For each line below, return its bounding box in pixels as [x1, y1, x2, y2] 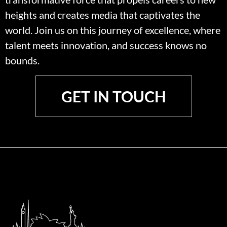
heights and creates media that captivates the [5, 9, 200, 21]
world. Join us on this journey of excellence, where [5, 24, 220, 36]
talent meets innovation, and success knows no [5, 39, 207, 52]
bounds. [5, 54, 42, 67]
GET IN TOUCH [61, 87, 166, 105]
